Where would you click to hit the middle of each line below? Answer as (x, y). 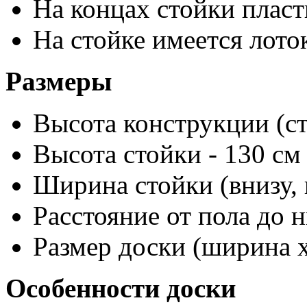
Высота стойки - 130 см (167, 153)
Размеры (59, 81)
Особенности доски (121, 288)
